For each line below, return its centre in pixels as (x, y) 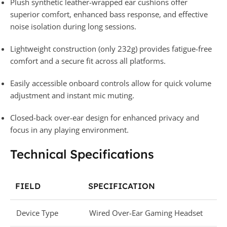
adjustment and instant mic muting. (72, 95)
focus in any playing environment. (69, 129)
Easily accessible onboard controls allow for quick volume (111, 83)
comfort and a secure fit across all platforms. (88, 61)
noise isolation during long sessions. (73, 26)
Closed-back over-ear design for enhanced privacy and (105, 117)
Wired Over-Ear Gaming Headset (146, 213)
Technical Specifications (82, 154)
